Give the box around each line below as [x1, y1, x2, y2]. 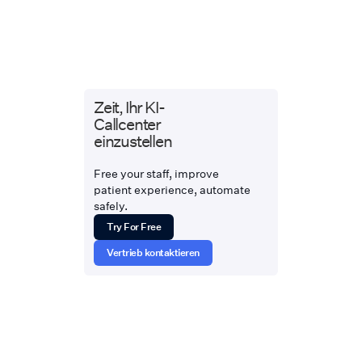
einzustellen [94, 129, 172, 151]
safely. [94, 197, 128, 213]
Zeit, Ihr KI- [94, 95, 165, 117]
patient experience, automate [94, 181, 250, 197]
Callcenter [94, 112, 161, 134]
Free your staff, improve [94, 165, 219, 181]
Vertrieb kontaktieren [107, 245, 200, 259]
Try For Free [107, 219, 162, 233]
